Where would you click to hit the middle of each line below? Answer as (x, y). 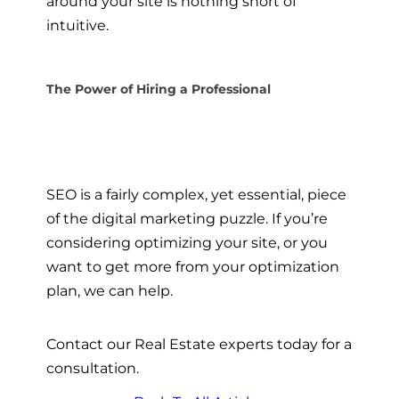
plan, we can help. (110, 291)
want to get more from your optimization (193, 267)
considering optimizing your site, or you (187, 243)
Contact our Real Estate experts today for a (199, 343)
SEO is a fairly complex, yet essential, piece (196, 195)
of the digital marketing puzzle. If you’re (187, 219)
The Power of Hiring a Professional (159, 89)
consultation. (93, 367)
